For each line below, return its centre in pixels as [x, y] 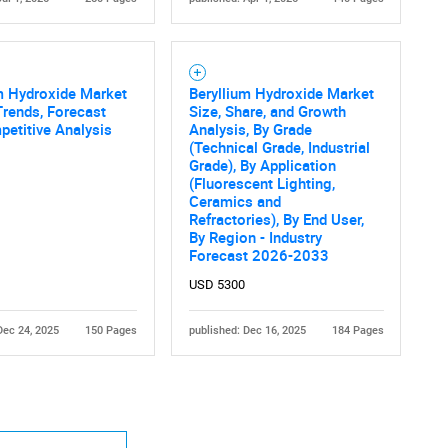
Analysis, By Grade [250, 128]
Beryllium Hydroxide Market [281, 92]
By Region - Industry [255, 236]
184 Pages [357, 330]
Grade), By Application [262, 164]
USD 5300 [216, 284]
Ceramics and [234, 200]
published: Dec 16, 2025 [247, 330]
